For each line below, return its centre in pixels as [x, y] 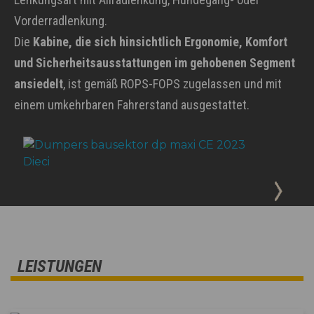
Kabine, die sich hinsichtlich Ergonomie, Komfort [160, 42]
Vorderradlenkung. [61, 21]
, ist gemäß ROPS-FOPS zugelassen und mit [172, 84]
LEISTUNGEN [60, 267]
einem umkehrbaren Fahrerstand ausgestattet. [132, 105]
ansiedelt [39, 84]
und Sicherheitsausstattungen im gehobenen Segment [155, 63]
